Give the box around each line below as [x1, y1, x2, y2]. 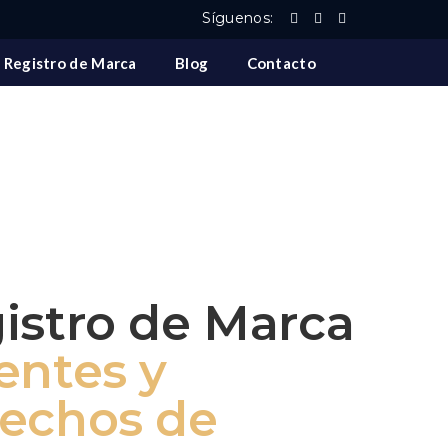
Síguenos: [202, 9, 274, 27]
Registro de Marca [3, 54, 137, 72]
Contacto [246, 54, 316, 72]
